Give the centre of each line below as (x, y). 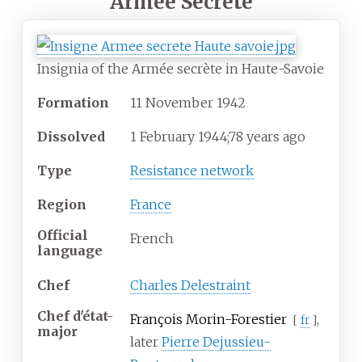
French (152, 238)
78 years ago (267, 136)
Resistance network (192, 170)
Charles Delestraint (190, 285)
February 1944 (183, 136)
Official (63, 236)
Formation (73, 102)
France (151, 204)
